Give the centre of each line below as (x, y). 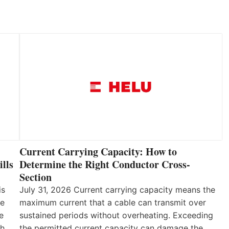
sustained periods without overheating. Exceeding (116, 215)
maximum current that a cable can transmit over (113, 203)
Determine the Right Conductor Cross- (105, 165)
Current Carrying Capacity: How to (98, 152)
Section (36, 177)
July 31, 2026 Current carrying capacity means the (117, 190)
